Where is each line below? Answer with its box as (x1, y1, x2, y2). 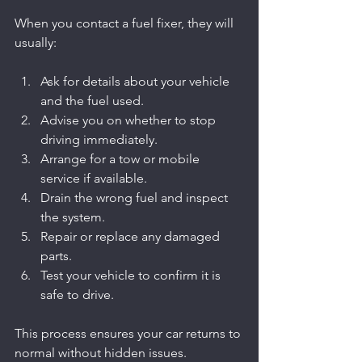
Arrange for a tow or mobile (40, 151, 203, 166)
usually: (15, 35, 57, 50)
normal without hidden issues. (15, 345, 187, 360)
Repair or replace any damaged (40, 229, 223, 244)
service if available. (40, 170, 147, 186)
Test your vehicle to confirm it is (40, 267, 224, 283)
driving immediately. (40, 132, 158, 147)
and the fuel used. (40, 93, 144, 108)
